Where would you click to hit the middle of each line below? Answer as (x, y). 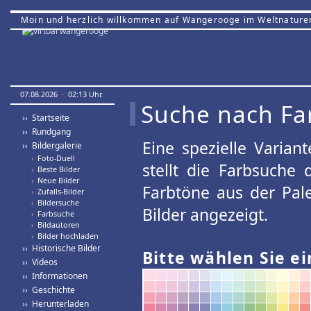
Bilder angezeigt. (205, 215)
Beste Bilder (57, 169)
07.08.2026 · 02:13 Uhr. (61, 94)
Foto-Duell (54, 158)
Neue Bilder (56, 180)
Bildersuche (56, 202)
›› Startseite (46, 118)
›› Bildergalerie (52, 145)
